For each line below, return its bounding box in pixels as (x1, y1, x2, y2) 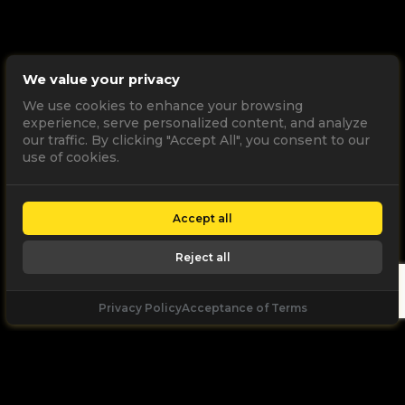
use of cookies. (23, 149, 119, 166)
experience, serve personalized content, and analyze (23, 115, 368, 132)
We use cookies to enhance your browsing (23, 98, 303, 115)
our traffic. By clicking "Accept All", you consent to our (23, 132, 370, 149)
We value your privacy (23, 71, 180, 88)
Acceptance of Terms (181, 300, 307, 315)
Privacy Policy (98, 300, 182, 315)
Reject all (174, 250, 231, 265)
